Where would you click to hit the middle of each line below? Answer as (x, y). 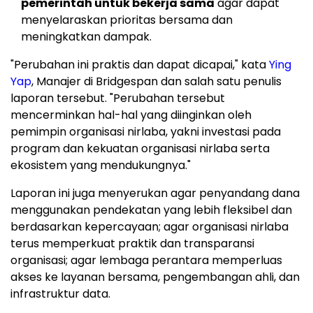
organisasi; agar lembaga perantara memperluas (146, 261)
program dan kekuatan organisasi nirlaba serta (140, 149)
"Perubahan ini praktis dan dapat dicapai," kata (140, 65)
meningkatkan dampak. (86, 37)
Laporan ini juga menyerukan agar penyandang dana (155, 194)
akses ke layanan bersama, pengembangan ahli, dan (155, 277)
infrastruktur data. (60, 294)
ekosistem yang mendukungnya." (101, 166)
